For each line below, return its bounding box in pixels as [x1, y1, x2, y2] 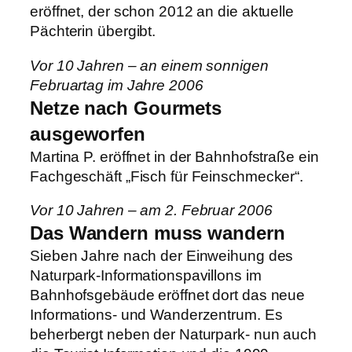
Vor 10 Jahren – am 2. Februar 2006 [30, 202, 273, 219]
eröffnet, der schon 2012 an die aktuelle [30, 3, 294, 20]
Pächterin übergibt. [30, 23, 156, 40]
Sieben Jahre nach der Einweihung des [30, 247, 294, 265]
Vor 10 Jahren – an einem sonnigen [30, 57, 269, 74]
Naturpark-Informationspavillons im [30, 267, 262, 284]
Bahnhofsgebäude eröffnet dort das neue [30, 287, 306, 304]
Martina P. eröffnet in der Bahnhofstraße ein [30, 148, 319, 165]
